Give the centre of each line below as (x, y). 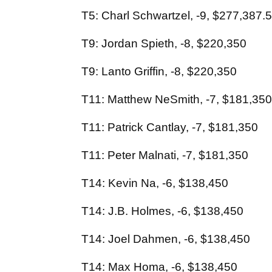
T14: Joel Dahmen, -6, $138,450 (166, 239)
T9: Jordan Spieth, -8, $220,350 (164, 44)
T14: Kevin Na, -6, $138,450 (155, 183)
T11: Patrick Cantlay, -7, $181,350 (170, 127)
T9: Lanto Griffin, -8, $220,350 (159, 72)
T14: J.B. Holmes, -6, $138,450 (162, 211)
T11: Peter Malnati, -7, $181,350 (165, 155)
